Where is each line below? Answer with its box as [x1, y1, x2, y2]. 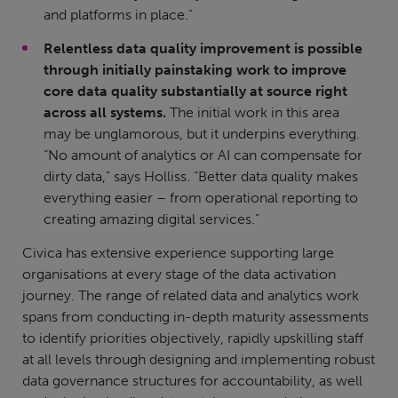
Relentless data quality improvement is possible [44, 40, 362, 58]
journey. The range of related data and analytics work [22, 287, 359, 305]
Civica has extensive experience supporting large [22, 244, 334, 262]
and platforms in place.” [44, 6, 193, 24]
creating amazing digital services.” [44, 211, 259, 228]
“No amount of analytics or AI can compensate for [44, 147, 362, 164]
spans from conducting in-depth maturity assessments [22, 308, 369, 326]
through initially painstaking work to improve [44, 61, 346, 79]
